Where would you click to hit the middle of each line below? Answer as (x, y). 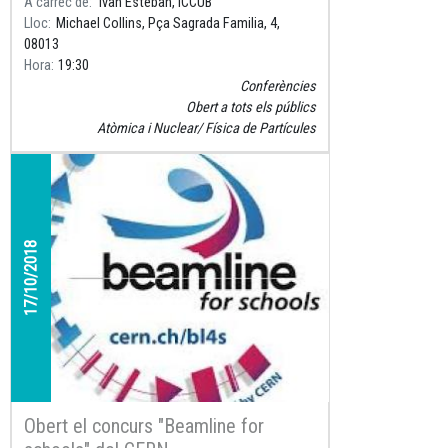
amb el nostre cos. (82, 13)
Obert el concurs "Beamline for (144, 426)
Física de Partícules (260, 128)
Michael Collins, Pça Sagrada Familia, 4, (167, 23)
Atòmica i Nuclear (147, 128)
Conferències (278, 86)
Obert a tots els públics (251, 107)
